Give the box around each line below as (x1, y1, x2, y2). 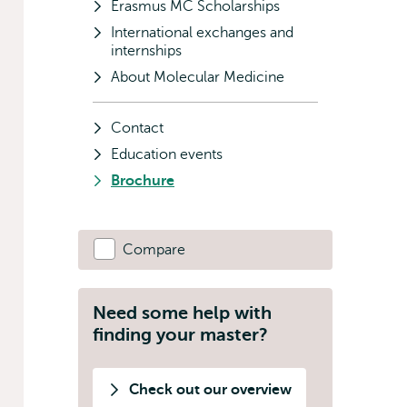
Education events (111, 146, 223, 163)
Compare (123, 242, 185, 258)
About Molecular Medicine (111, 69, 284, 85)
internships (111, 43, 182, 59)
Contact (111, 120, 164, 136)
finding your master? (93, 324, 268, 345)
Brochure (111, 173, 174, 189)
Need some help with (93, 303, 272, 323)
